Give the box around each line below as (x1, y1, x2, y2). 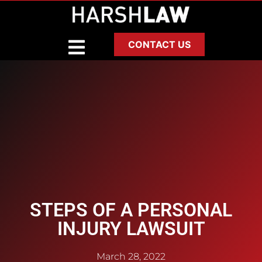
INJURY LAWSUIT (57, 218, 205, 240)
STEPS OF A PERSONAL (30, 199, 232, 222)
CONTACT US (127, 38, 191, 50)
